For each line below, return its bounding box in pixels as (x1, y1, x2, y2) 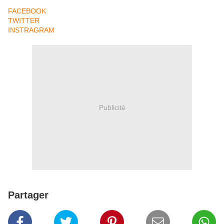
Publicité (98, 103, 125, 111)
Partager (8, 189, 48, 200)
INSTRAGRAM (8, 26, 54, 34)
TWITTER (8, 16, 39, 24)
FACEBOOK (8, 7, 46, 15)
